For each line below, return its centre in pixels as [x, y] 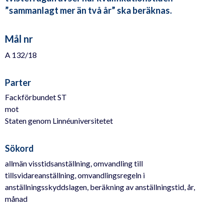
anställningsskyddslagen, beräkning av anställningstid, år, [100, 187]
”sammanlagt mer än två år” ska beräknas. [88, 11]
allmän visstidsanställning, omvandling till [74, 163]
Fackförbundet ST [36, 97]
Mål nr [19, 39]
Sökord [19, 149]
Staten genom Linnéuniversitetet [59, 121]
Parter [18, 82]
